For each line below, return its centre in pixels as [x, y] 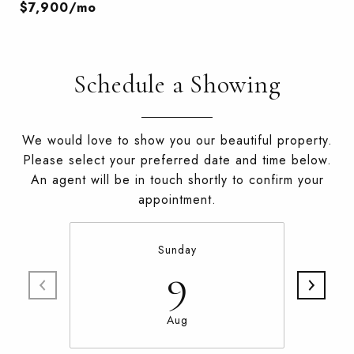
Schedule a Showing [177, 84]
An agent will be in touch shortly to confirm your [177, 180]
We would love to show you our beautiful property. [177, 140]
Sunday [177, 250]
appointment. [177, 200]
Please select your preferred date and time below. [177, 160]
